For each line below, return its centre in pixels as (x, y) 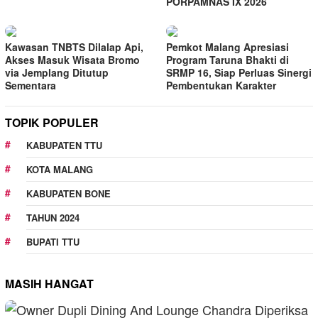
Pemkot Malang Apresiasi (227, 46)
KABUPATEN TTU (64, 145)
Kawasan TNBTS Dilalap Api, (74, 46)
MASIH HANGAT (49, 283)
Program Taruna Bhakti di (227, 59)
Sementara (31, 85)
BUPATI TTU (53, 241)
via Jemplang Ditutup (57, 72)
